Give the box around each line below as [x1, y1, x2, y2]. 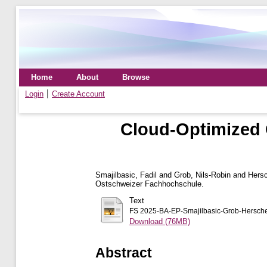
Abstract [95, 244, 152, 260]
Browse [122, 73, 150, 82]
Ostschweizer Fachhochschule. [95, 179, 204, 188]
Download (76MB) [129, 216, 190, 226]
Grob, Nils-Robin [174, 170, 231, 179]
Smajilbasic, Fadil [95, 170, 157, 179]
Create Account [52, 89, 105, 98]
